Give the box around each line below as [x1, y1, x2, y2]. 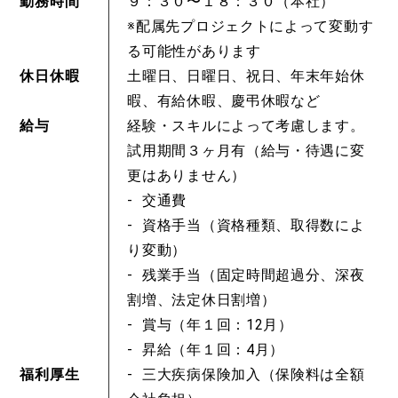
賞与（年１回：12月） [142, 316, 293, 333]
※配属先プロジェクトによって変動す [127, 18, 374, 35]
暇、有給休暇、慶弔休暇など [127, 92, 321, 109]
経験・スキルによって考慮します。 [127, 117, 365, 134]
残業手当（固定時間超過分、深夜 [142, 267, 365, 283]
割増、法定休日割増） [127, 291, 276, 308]
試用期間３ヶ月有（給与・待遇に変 [127, 142, 365, 159]
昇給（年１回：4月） [142, 341, 285, 358]
